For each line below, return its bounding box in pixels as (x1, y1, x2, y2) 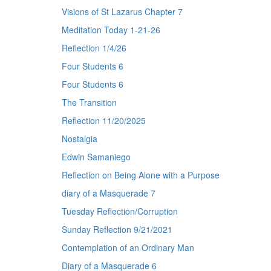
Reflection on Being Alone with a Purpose (62, 169, 220, 181)
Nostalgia (62, 132, 97, 145)
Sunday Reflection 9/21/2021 (62, 223, 172, 235)
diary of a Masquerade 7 (62, 187, 155, 199)
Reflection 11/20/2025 (62, 114, 146, 126)
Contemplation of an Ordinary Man (62, 241, 194, 253)
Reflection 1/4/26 (62, 42, 126, 54)
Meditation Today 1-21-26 (62, 24, 160, 36)
